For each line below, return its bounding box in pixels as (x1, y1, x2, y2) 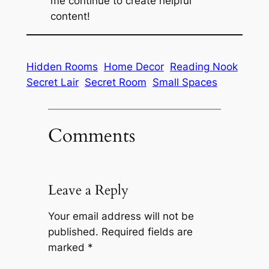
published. (47, 226, 98, 238)
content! (50, 10, 90, 22)
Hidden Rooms (26, 60, 98, 73)
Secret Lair (26, 76, 79, 88)
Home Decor (103, 60, 164, 73)
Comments (47, 123, 135, 149)
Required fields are (101, 226, 193, 238)
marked (47, 241, 88, 253)
